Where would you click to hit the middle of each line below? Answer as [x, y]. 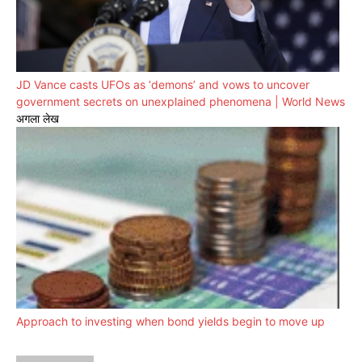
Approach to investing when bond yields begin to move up [170, 322]
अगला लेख [38, 119]
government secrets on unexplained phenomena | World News [181, 102]
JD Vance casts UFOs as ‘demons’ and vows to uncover [163, 85]
